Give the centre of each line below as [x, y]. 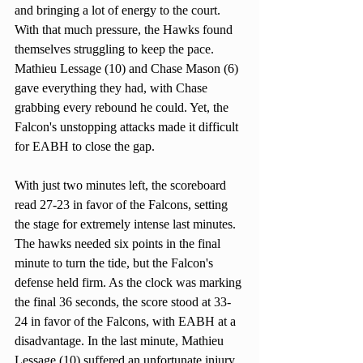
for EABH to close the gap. [85, 146]
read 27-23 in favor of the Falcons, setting [123, 204]
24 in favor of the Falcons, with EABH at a [127, 321]
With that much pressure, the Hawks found [125, 29]
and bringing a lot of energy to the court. [119, 10]
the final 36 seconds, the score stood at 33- [123, 301]
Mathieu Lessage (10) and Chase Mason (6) [128, 68]
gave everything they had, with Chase [113, 88]
